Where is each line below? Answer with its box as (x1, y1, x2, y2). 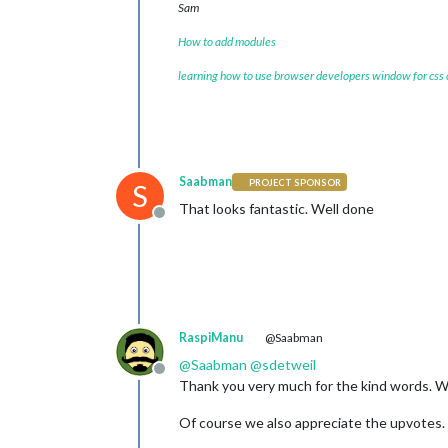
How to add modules (178, 34, 276, 49)
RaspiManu (179, 330, 243, 345)
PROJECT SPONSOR (249, 176, 342, 188)
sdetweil (262, 356, 316, 373)
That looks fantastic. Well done (179, 200, 374, 217)
